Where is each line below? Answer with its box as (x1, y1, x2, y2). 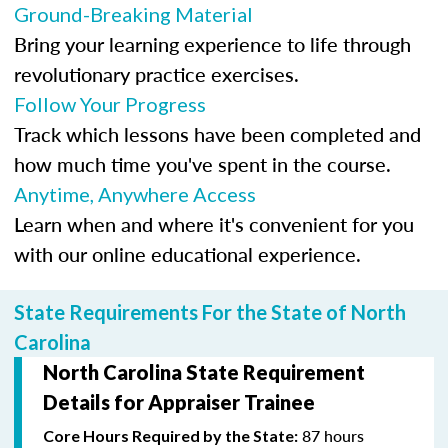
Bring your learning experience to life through (14, 29, 411, 58)
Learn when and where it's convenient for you (14, 209, 414, 238)
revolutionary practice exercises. (14, 59, 299, 88)
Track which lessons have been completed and (14, 119, 421, 148)
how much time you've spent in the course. (14, 149, 391, 178)
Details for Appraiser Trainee (43, 389, 315, 414)
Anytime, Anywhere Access (14, 181, 256, 206)
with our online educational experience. (14, 239, 361, 268)
